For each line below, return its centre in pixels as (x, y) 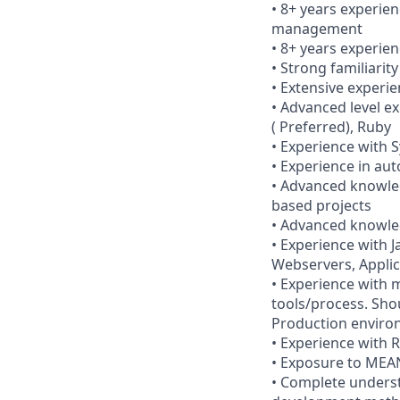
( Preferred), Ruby (331, 126)
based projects (321, 205)
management (317, 28)
